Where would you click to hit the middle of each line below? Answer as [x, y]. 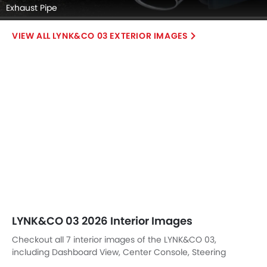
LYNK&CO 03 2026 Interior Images [102, 221]
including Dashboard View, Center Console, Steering [119, 252]
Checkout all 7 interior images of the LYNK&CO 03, [114, 239]
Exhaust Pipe [32, 7]
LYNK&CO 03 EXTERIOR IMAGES [120, 35]
